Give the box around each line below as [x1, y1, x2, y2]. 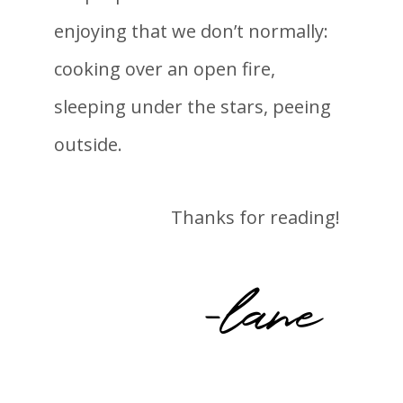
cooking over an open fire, [54, 56, 275, 81]
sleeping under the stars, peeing [54, 94, 331, 119]
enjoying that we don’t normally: [54, 18, 328, 43]
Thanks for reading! [171, 204, 340, 229]
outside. [54, 131, 122, 157]
